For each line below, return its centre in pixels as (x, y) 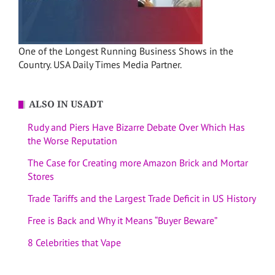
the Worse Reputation (72, 140)
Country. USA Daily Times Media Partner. (100, 64)
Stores (41, 176)
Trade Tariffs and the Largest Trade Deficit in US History (142, 198)
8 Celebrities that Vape (74, 242)
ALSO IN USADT (66, 104)
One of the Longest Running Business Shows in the (126, 51)
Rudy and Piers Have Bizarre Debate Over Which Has (136, 127)
